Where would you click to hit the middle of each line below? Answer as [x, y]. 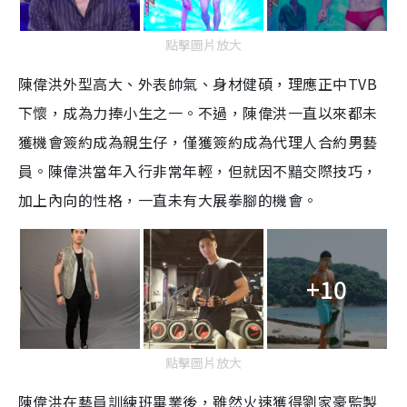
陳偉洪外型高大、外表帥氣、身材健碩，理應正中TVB [198, 83]
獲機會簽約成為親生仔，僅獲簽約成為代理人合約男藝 [198, 141]
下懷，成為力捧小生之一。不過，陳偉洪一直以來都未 [198, 112]
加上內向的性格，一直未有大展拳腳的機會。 [168, 199]
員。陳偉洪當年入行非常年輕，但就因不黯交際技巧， [198, 170]
